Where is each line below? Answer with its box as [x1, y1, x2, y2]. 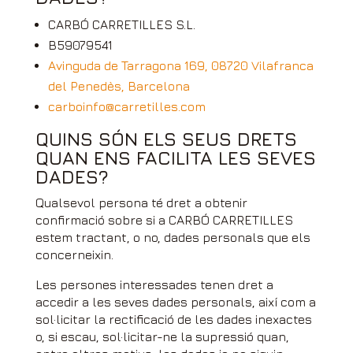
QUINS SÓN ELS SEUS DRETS [35, 128, 297, 150]
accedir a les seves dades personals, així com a [35, 295, 316, 309]
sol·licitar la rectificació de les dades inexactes [35, 312, 312, 326]
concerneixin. [35, 247, 113, 262]
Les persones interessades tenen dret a [35, 277, 273, 292]
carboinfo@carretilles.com [47, 99, 206, 113]
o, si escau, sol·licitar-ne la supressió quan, [35, 329, 289, 344]
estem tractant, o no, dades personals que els [35, 230, 310, 244]
